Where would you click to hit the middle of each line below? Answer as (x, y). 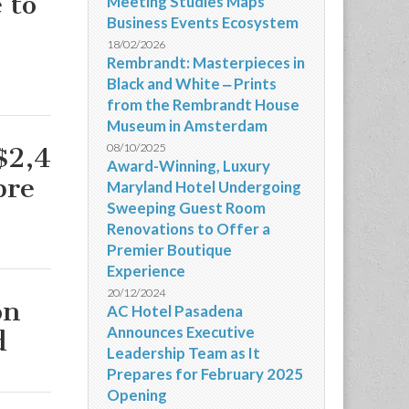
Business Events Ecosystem (203, 22)
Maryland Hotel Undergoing (204, 187)
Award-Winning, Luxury (189, 166)
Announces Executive (181, 332)
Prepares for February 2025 (205, 374)
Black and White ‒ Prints (192, 84)
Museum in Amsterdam (187, 126)
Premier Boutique (169, 250)
